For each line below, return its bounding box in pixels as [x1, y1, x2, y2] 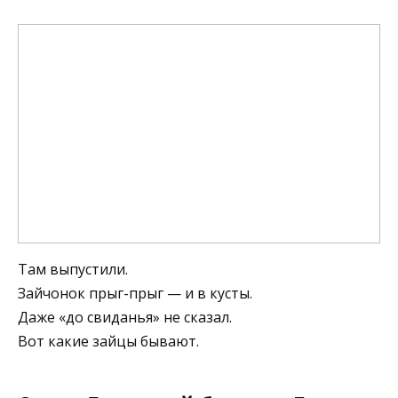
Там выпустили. [18, 259, 128, 279]
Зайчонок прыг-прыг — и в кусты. [18, 283, 252, 303]
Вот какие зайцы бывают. [18, 330, 199, 351]
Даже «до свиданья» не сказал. [18, 306, 232, 327]
